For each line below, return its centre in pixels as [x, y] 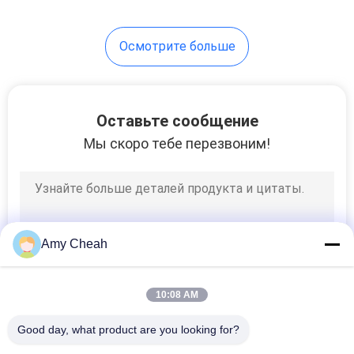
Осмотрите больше [177, 46]
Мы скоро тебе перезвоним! [177, 143]
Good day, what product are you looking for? [128, 330]
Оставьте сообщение [177, 121]
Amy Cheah [74, 244]
